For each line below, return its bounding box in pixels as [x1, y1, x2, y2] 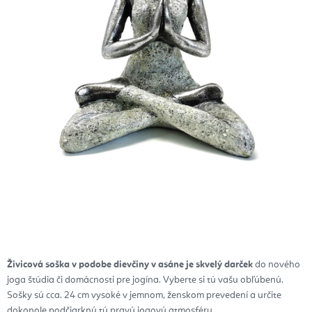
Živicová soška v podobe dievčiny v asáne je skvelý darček [7, 260, 253, 270]
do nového [253, 260, 300, 270]
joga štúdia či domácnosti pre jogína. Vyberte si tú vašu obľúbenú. [7, 275, 283, 286]
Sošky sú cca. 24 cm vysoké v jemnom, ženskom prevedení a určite [7, 290, 281, 301]
